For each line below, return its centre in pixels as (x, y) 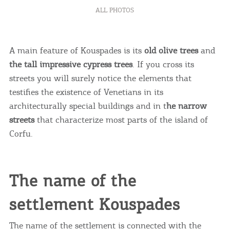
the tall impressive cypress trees (71, 64)
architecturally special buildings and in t (88, 106)
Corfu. (21, 133)
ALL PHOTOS (115, 10)
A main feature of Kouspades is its (76, 50)
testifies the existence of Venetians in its (86, 92)
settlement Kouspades (94, 204)
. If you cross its (163, 64)
